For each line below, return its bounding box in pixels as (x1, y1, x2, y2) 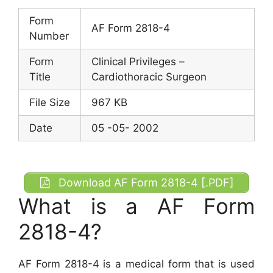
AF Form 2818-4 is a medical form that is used (18, 257, 255, 270)
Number (29, 29, 69, 42)
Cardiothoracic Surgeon (91, 70, 207, 83)
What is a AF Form (18, 193, 255, 219)
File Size (29, 96, 70, 108)
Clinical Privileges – (91, 55, 185, 68)
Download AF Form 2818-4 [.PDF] (55, 176, 234, 189)
